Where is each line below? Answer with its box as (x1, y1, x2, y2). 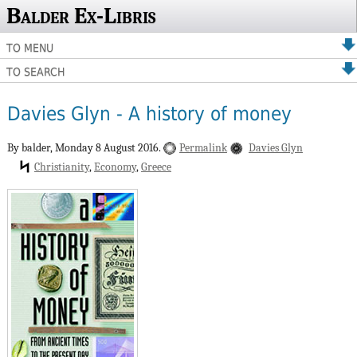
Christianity (33, 159, 89, 174)
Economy (93, 159, 136, 174)
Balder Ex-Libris (6, 2, 155, 29)
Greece (140, 159, 171, 174)
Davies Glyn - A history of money (6, 103, 292, 126)
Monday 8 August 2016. (54, 140, 163, 155)
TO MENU (6, 41, 53, 54)
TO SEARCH (6, 65, 65, 78)
